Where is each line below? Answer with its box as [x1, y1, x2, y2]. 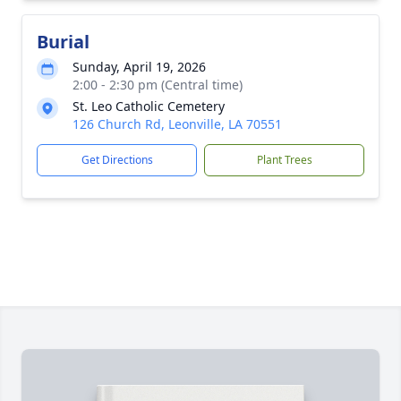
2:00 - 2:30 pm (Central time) [73, 76, 243, 93]
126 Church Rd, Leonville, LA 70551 [73, 115, 282, 132]
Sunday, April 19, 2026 [73, 58, 206, 75]
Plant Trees [256, 152, 312, 167]
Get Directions [81, 152, 153, 167]
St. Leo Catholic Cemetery [73, 98, 225, 115]
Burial [37, 30, 90, 54]
